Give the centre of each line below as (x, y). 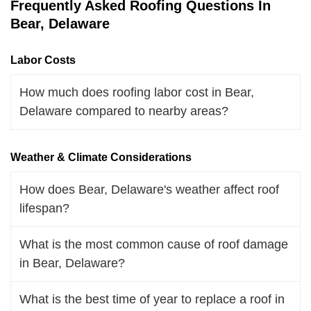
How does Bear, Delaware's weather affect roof (149, 189)
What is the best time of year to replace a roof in (152, 299)
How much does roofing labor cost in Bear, (137, 92)
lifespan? (44, 208)
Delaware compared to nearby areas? (124, 111)
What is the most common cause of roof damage (154, 244)
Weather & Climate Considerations (101, 157)
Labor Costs (43, 60)
